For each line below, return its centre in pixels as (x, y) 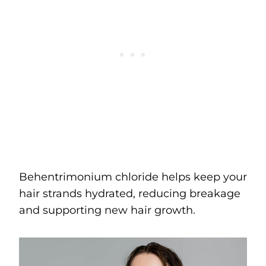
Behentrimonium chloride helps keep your (133, 177)
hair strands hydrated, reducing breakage (130, 193)
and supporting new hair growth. (109, 210)
